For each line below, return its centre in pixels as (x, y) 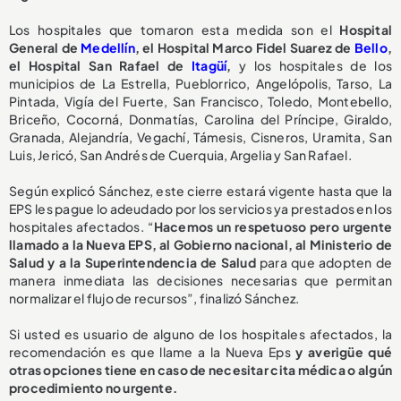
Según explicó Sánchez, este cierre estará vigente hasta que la (200, 190)
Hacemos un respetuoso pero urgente (273, 226)
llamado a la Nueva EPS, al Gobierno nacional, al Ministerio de (200, 244)
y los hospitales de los (315, 65)
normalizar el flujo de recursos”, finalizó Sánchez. (154, 298)
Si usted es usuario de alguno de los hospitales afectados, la (200, 333)
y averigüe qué (344, 351)
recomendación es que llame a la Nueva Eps (153, 351)
